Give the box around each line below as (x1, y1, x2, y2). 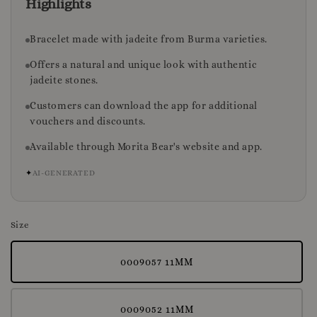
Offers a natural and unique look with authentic (30, 59, 258, 71)
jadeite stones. (30, 74, 98, 86)
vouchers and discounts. (30, 115, 146, 127)
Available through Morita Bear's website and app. (30, 141, 263, 153)
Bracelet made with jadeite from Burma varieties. (30, 33, 267, 45)
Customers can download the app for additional (30, 100, 258, 112)
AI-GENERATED (32, 168, 96, 178)
